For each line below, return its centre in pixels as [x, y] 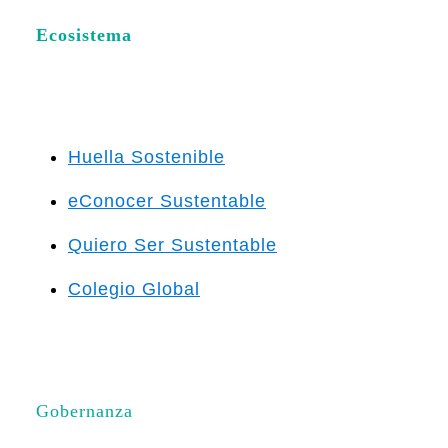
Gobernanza [84, 410]
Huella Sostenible [146, 156]
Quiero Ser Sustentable [172, 244]
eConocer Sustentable [167, 200]
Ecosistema [84, 34]
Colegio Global [134, 288]
